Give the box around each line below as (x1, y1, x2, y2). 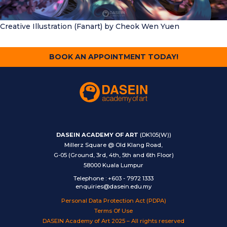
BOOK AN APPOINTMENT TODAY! (49, 52, 178, 61)
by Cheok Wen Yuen (102, 21, 179, 31)
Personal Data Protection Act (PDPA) (61, 197, 166, 204)
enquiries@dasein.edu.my (75, 183, 152, 190)
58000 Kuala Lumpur (84, 162, 143, 169)
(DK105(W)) (139, 131, 171, 138)
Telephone (73, 175, 104, 182)
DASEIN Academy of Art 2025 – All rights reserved (43, 217, 184, 224)
